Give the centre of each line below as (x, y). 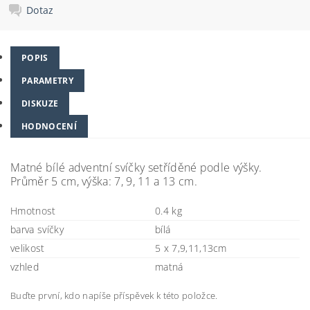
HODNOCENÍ (49, 126)
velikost (28, 248)
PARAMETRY (47, 81)
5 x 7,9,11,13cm (191, 248)
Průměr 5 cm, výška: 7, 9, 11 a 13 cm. (104, 181)
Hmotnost (33, 211)
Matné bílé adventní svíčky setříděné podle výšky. (136, 167)
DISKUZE (40, 103)
